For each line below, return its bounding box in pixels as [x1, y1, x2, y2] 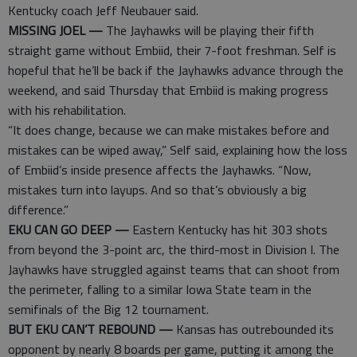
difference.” [8, 200, 69, 219]
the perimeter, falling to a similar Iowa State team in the [8, 280, 312, 299]
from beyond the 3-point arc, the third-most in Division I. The [8, 240, 339, 259]
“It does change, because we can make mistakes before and [8, 120, 329, 139]
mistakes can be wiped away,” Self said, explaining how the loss [8, 140, 347, 159]
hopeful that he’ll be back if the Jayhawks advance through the [8, 61, 343, 80]
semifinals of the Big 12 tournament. [8, 300, 209, 319]
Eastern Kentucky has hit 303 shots [129, 220, 328, 239]
